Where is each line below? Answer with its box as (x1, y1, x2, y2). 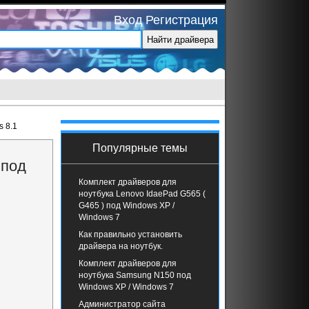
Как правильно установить (79, 230, 182, 239)
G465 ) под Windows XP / (79, 201, 175, 210)
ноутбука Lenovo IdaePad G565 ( (79, 189, 206, 199)
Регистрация (146, 13, 218, 27)
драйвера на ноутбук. (79, 241, 163, 251)
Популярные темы (92, 142, 188, 154)
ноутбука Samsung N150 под (79, 270, 191, 280)
